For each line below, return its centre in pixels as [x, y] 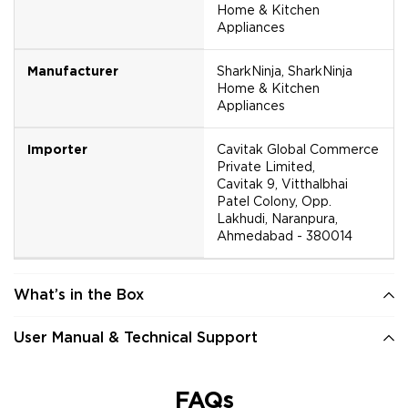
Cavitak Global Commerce [298, 149]
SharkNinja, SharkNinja [285, 71]
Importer [57, 149]
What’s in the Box [79, 294]
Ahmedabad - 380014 [285, 235]
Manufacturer [73, 71]
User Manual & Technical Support [136, 337]
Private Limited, [266, 166]
